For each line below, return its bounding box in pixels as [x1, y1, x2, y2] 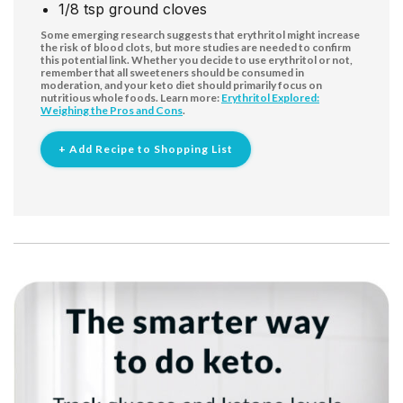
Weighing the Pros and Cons [40, 103, 183, 117]
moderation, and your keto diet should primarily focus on [40, 77, 322, 92]
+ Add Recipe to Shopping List [58, 141, 233, 156]
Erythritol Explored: [221, 90, 319, 104]
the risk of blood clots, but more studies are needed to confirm [40, 40, 351, 54]
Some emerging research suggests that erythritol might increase [40, 27, 360, 41]
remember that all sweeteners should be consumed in [40, 65, 304, 79]
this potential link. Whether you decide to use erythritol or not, [40, 52, 353, 67]
